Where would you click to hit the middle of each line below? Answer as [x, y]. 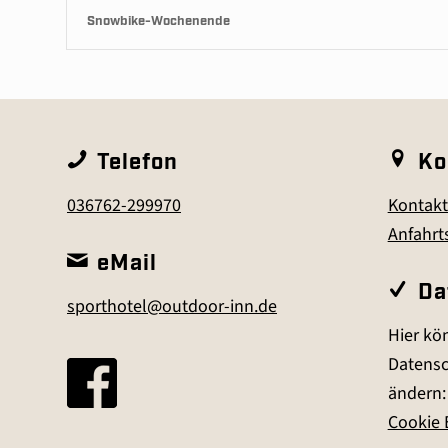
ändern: [416, 394]
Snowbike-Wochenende [158, 22]
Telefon [137, 163]
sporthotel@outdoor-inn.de [172, 307]
